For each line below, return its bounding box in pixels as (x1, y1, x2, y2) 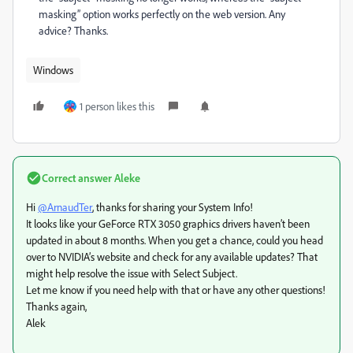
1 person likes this (80, 99, 154, 113)
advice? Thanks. (39, 24, 108, 37)
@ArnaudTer (38, 200, 92, 214)
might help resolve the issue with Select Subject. (26, 266, 237, 280)
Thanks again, (26, 299, 87, 313)
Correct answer (42, 171, 112, 184)
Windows (33, 63, 73, 76)
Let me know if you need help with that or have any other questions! (26, 283, 325, 296)
